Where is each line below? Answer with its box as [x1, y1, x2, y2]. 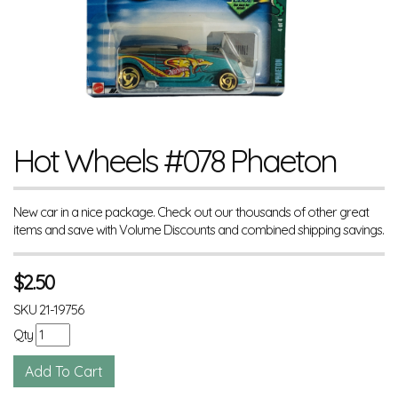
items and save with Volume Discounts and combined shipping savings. [13, 221, 384, 238]
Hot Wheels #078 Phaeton [13, 140, 336, 180]
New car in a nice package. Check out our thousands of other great [13, 203, 369, 220]
